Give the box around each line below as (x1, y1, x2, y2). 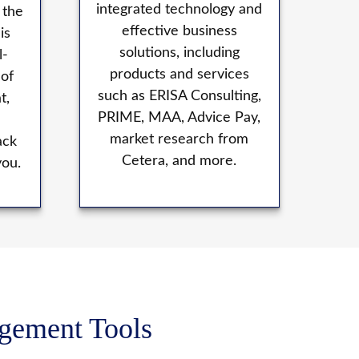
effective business (121, 24, 237, 39)
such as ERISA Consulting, (97, 89, 261, 104)
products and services (109, 67, 249, 83)
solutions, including (119, 46, 240, 61)
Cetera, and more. (122, 154, 237, 169)
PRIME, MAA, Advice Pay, (98, 111, 261, 126)
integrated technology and (96, 2, 263, 18)
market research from (110, 132, 249, 147)
